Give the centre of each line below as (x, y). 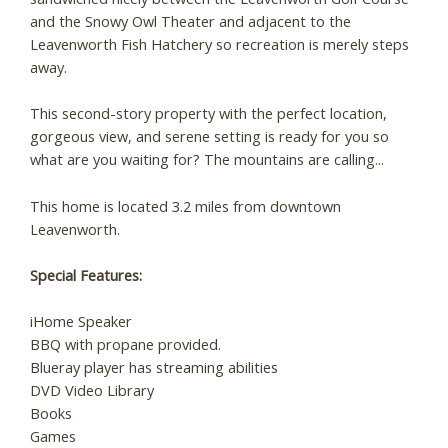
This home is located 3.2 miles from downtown (185, 205)
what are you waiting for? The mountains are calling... (207, 159)
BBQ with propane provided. (125, 344)
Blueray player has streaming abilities (154, 367)
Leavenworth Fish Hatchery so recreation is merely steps (219, 44)
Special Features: (86, 275)
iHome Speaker (81, 321)
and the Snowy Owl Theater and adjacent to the (190, 21)
